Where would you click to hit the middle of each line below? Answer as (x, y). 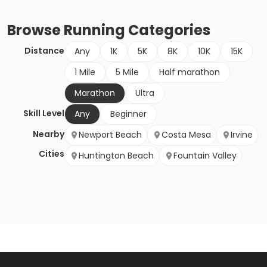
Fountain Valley (205, 156)
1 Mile (85, 72)
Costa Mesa (186, 135)
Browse (35, 30)
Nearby (49, 134)
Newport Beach (110, 135)
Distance (44, 51)
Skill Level (44, 114)
